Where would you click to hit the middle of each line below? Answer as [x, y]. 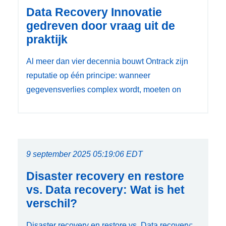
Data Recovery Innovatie [94, 12]
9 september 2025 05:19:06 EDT [84, 154]
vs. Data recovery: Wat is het [105, 190]
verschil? [52, 204]
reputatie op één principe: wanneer [88, 76]
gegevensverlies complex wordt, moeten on [104, 90]
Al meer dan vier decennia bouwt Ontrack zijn [107, 62]
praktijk [47, 40]
